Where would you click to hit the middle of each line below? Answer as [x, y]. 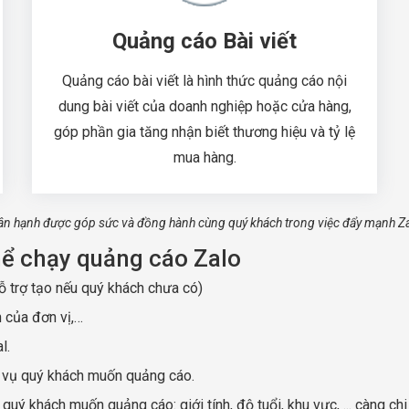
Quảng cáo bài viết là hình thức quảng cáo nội [204, 80]
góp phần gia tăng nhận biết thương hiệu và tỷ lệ [204, 131]
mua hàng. [204, 157]
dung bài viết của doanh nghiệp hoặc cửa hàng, [204, 106]
